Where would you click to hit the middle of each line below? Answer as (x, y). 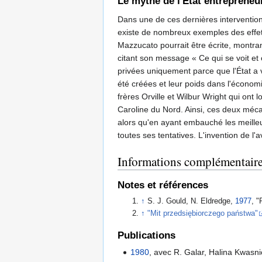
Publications (146, 235)
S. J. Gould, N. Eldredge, (192, 201)
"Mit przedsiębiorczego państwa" (203, 214)
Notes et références (163, 185)
